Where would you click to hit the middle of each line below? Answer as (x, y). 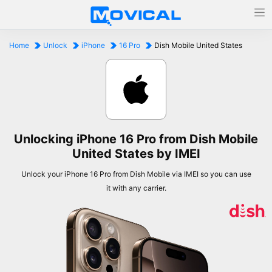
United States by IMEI (136, 154)
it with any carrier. (136, 188)
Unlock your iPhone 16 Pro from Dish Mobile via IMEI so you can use (136, 174)
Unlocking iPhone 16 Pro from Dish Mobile (136, 139)
